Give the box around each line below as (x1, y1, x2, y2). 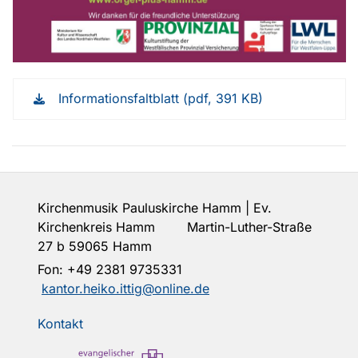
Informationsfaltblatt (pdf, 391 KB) (58, 90, 263, 107)
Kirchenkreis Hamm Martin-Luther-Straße (38, 219, 312, 236)
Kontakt (38, 316, 83, 332)
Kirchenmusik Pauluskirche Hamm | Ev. (38, 200, 272, 217)
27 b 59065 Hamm (38, 238, 152, 255)
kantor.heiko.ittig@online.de (42, 280, 209, 297)
